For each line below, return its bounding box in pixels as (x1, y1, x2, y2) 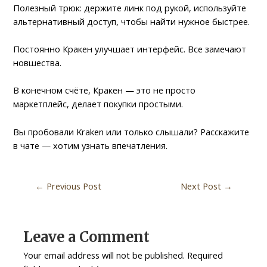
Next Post (180, 180, 223, 193)
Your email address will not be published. (23, 249, 185, 261)
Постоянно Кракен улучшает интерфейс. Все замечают (13, 43, 247, 55)
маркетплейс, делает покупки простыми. (13, 98, 184, 110)
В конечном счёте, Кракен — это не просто (13, 84, 196, 97)
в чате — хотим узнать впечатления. (13, 139, 168, 151)
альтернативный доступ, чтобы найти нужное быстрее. (13, 15, 250, 27)
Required (187, 249, 223, 261)
